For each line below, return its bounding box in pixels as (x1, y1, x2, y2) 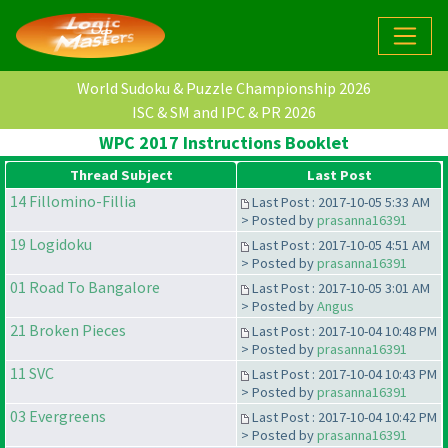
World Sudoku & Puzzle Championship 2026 (77, 78, 371, 99)
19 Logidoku (10, 234, 92, 255)
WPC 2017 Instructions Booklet (99, 131, 349, 155)
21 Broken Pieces (10, 320, 126, 341)
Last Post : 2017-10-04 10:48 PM (249, 322, 437, 341)
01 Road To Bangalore (10, 277, 160, 298)
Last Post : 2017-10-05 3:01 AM (249, 279, 430, 298)
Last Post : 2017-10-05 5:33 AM (249, 193, 430, 212)
